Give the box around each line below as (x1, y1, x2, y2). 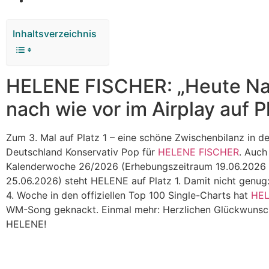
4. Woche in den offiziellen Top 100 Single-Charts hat (6, 189, 251, 201)
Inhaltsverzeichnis (13, 27, 97, 40)
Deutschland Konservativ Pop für (6, 145, 158, 158)
